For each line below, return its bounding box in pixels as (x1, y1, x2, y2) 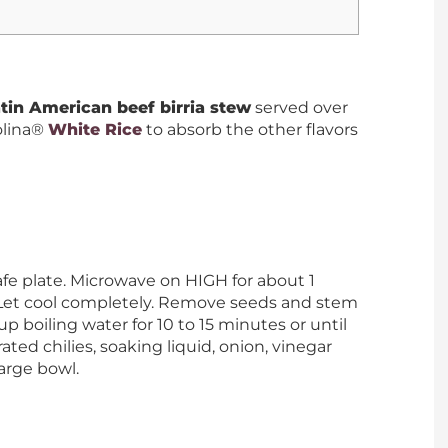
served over (251, 98, 348, 117)
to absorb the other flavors (142, 120, 358, 139)
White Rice (48, 120, 142, 139)
